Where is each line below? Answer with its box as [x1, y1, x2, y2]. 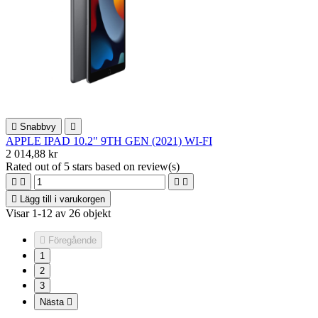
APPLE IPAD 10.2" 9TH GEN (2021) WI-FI [6, 134, 212, 147]
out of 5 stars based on [35, 160, 138, 172]
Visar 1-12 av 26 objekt [6, 207, 111, 219]
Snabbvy [20, 121, 56, 132]
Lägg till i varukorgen [20, 193, 105, 204]
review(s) [138, 160, 180, 172]
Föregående [48, 234, 97, 246]
